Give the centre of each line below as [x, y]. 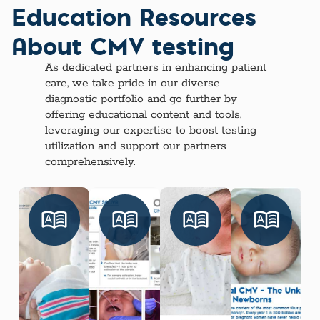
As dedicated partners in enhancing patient [156, 67]
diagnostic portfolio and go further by [141, 99]
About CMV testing [123, 45]
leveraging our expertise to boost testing [151, 130]
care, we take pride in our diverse [133, 83]
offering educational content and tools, [144, 115]
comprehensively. [90, 162]
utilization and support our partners [136, 146]
